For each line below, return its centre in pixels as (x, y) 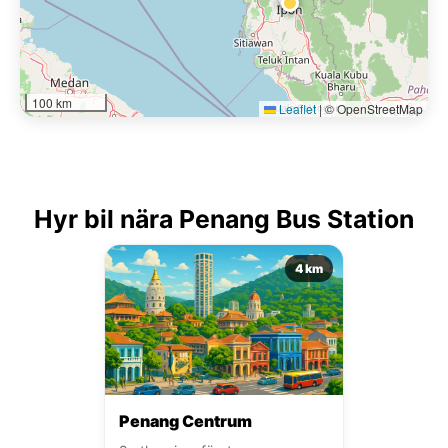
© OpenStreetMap (372, 108)
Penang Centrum (185, 420)
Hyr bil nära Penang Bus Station (224, 218)
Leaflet (296, 108)
